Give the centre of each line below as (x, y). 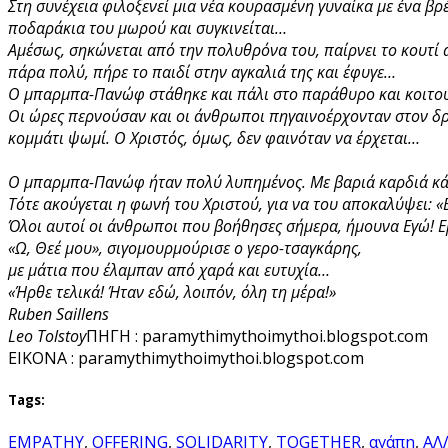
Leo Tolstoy (47, 335)
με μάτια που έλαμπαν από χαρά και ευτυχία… (169, 269)
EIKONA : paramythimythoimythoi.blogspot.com (186, 357)
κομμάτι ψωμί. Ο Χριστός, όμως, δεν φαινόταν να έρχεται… (214, 137)
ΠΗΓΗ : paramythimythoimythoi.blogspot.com (257, 335)
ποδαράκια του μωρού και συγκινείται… (147, 27)
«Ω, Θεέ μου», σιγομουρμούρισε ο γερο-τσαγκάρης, (185, 247)
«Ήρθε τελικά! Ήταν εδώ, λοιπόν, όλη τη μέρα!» (172, 291)
